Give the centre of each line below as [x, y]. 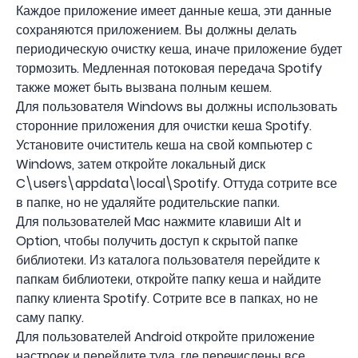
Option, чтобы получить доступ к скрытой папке [157, 241]
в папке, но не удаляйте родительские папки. [148, 203]
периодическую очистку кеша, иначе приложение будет [179, 49]
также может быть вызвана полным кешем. [144, 88]
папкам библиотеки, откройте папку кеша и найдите [169, 279]
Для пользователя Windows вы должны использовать [177, 107]
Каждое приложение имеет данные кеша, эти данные [174, 11]
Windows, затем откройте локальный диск [141, 164]
